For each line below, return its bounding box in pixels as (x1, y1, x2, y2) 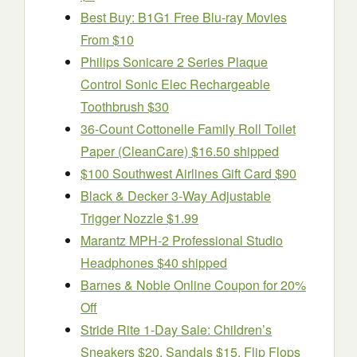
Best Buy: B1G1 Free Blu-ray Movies (80, 8, 287, 27)
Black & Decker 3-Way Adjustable (80, 186, 271, 206)
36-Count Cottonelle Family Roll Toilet (80, 120, 296, 139)
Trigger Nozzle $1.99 (80, 209, 198, 228)
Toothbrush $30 (80, 97, 169, 116)
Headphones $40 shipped (80, 253, 227, 273)
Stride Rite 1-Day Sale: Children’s (80, 320, 272, 339)
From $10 (80, 30, 134, 49)
